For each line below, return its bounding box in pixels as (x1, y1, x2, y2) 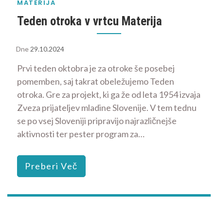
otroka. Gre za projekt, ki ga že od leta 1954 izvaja (17, 89, 200, 100)
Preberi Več (25, 160, 78, 171)
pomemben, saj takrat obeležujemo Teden (17, 75, 174, 87)
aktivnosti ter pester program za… (17, 128, 145, 139)
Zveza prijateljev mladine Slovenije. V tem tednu (17, 102, 197, 113)
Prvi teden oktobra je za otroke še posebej (17, 62, 175, 73)
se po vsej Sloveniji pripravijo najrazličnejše (17, 115, 177, 126)
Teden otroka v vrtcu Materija (17, 14, 162, 28)
